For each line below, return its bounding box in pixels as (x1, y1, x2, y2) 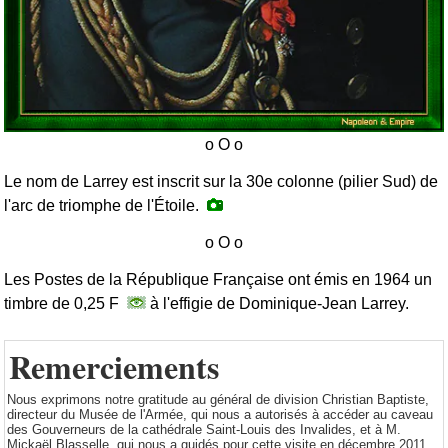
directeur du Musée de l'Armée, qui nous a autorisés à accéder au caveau (7, 407, 433, 423)
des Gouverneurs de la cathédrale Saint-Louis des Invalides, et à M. (7, 422, 401, 438)
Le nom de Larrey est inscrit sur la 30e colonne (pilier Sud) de (4, 173, 438, 191)
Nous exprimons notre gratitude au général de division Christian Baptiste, (7, 392, 429, 408)
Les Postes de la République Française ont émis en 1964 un (4, 271, 432, 289)
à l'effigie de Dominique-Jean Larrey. (146, 295, 409, 313)
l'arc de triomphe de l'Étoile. (4, 197, 207, 215)
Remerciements (9, 343, 219, 391)
